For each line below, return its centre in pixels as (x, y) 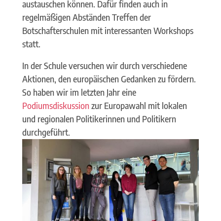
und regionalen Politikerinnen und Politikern (99, 119)
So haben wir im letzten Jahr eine (79, 92)
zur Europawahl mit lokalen (138, 105)
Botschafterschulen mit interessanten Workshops (108, 30)
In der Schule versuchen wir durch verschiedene (104, 65)
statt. (31, 44)
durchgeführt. (46, 132)
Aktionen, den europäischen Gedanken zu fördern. (109, 79)
